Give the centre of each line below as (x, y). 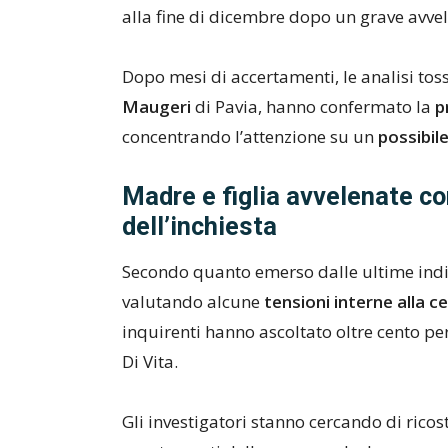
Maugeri (156, 106)
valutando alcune (193, 301)
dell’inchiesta (199, 226)
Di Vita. (150, 361)
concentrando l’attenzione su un (250, 136)
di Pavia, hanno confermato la (313, 106)
